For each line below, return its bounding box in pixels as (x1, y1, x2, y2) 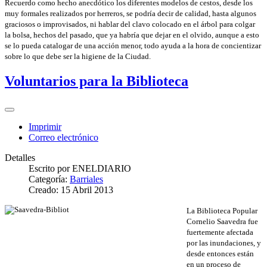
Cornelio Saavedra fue (187, 216, 258, 226)
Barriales (70, 173, 103, 184)
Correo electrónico (29, 132, 98, 142)
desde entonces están (187, 249, 254, 258)
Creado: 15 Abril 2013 (29, 184, 113, 195)
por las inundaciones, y (187, 238, 261, 247)
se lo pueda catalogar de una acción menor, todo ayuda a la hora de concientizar (5, 41, 261, 50)
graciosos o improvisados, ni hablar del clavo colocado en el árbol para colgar (5, 19, 255, 29)
